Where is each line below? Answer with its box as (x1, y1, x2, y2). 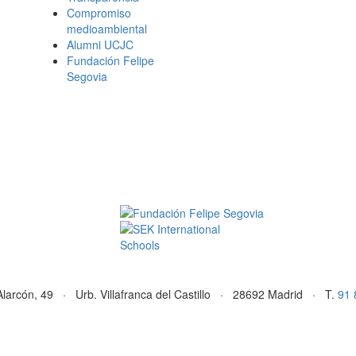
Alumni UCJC (67, 37, 133, 52)
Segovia (67, 68, 107, 84)
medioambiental (67, 21, 147, 37)
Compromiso (67, 5, 131, 21)
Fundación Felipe (67, 52, 154, 68)
